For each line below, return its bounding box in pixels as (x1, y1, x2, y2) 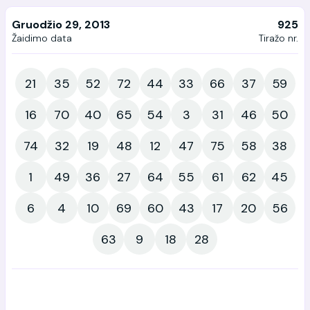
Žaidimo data (12, 32, 72, 44)
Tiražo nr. (259, 32, 298, 44)
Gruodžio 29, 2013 (12, 17, 110, 32)
